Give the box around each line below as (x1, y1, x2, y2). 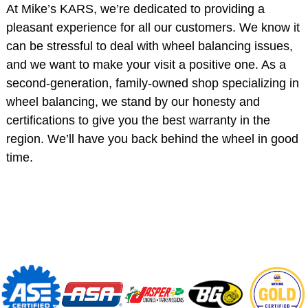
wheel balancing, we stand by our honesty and (5, 94, 260, 109)
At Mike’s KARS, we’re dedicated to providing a (5, 1, 265, 16)
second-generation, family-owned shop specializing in (5, 76, 299, 90)
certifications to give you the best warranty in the (5, 113, 270, 127)
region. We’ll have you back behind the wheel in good (5, 131, 298, 146)
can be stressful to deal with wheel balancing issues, (5, 38, 293, 53)
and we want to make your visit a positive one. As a (5, 57, 286, 71)
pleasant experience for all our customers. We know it (5, 20, 300, 34)
